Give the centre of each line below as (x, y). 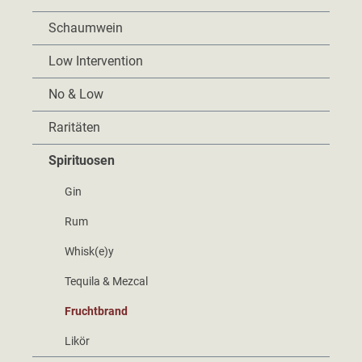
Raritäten (74, 128)
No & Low (76, 95)
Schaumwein (86, 28)
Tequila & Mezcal (106, 282)
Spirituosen (82, 161)
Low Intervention (96, 61)
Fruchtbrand (96, 311)
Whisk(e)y (89, 252)
